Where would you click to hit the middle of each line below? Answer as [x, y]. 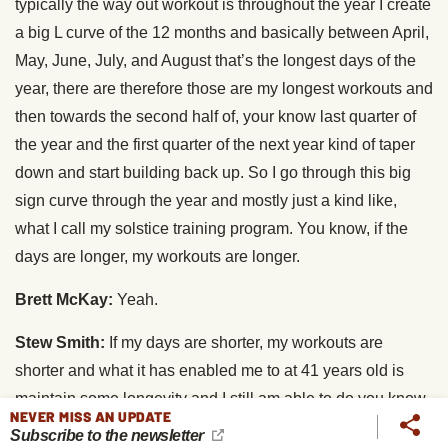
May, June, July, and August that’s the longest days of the [215, 61]
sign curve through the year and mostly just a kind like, [206, 201]
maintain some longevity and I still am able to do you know [220, 399]
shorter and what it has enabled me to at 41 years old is [209, 371]
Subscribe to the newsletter [108, 435]
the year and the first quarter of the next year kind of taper [215, 145]
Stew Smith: [60, 343]
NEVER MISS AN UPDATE [90, 416]
